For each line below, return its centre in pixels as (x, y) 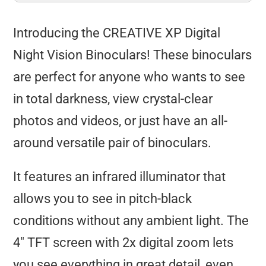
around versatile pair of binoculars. (113, 143)
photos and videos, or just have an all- (121, 121)
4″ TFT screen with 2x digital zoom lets (123, 243)
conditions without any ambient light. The (131, 221)
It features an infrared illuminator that (120, 177)
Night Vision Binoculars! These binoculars (133, 55)
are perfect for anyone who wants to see (129, 77)
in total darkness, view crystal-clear (113, 99)
